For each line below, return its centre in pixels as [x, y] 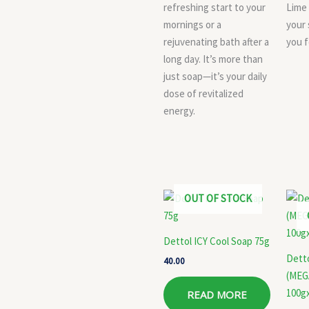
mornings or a [192, 24]
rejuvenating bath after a [216, 41]
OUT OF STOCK [218, 198]
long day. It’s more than [213, 59]
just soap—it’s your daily [215, 76]
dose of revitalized [203, 93]
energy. [179, 110]
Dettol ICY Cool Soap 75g [217, 241]
